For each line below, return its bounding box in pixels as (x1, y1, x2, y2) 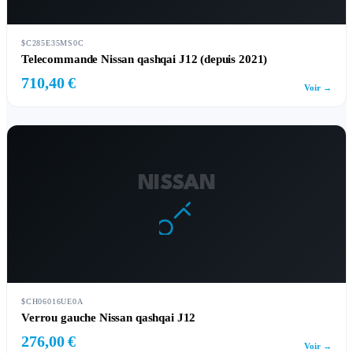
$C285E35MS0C (21, 39, 84, 47)
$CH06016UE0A (21, 297, 84, 306)
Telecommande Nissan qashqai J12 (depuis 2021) (21, 53, 268, 65)
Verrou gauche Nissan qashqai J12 (21, 311, 196, 324)
